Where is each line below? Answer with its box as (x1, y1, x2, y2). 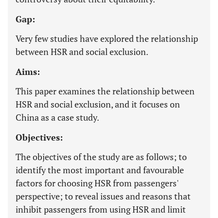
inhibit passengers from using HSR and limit (16, 203, 186, 215)
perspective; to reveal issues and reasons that (16, 190, 191, 202)
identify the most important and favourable (16, 164, 184, 176)
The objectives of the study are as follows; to (16, 151, 187, 163)
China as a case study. (16, 111, 99, 123)
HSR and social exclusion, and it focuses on (16, 98, 180, 110)
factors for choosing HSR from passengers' (16, 177, 178, 189)
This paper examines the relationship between (16, 85, 195, 97)
